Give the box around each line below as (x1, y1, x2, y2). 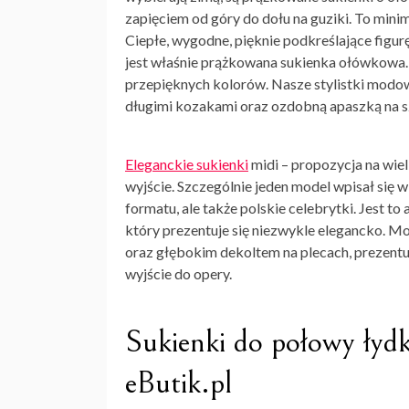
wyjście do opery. (125, 265, 232, 283)
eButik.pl (125, 364, 232, 403)
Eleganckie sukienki (125, 155, 248, 173)
